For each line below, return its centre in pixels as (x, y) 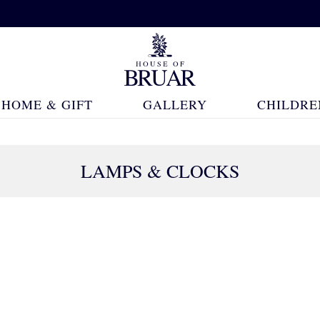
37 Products (240, 237)
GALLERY (175, 104)
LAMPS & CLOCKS (160, 171)
